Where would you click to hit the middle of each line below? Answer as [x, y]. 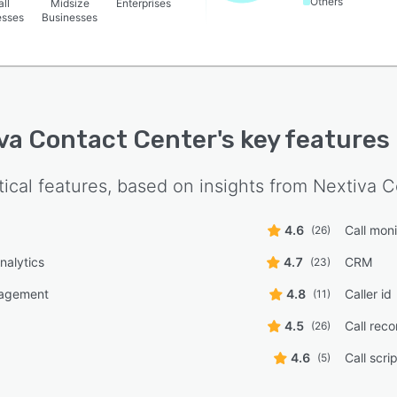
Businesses [70, 17]
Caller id [368, 294]
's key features [304, 140]
